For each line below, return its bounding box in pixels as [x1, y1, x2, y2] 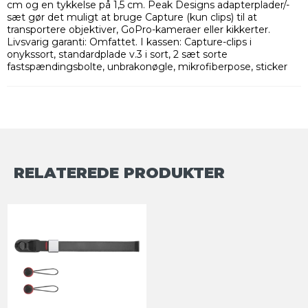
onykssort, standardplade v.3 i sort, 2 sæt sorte [7, 47, 228, 60]
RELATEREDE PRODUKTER [14, 163, 225, 181]
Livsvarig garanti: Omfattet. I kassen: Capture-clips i [7, 35, 252, 48]
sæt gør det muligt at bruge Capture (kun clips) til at [7, 10, 257, 23]
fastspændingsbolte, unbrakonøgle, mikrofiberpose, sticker [7, 60, 287, 73]
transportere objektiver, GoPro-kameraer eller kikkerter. [7, 23, 270, 36]
